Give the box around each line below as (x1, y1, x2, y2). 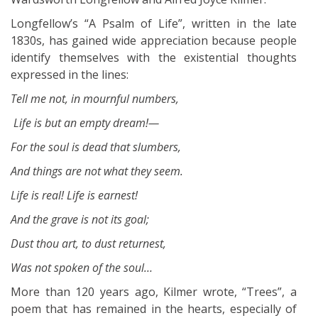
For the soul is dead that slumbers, (11, 138, 181, 155)
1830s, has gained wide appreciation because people (11, 32, 297, 48)
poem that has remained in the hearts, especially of (11, 300, 297, 317)
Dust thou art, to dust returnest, (11, 235, 166, 251)
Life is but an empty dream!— (11, 114, 159, 131)
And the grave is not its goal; (11, 211, 149, 227)
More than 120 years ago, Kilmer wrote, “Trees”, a (11, 283, 297, 300)
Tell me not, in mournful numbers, (11, 90, 179, 106)
